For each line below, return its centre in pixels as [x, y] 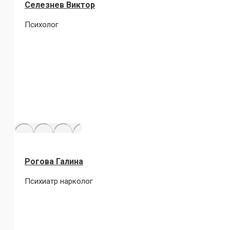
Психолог [42, 25]
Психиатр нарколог [59, 181]
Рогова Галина [54, 161]
